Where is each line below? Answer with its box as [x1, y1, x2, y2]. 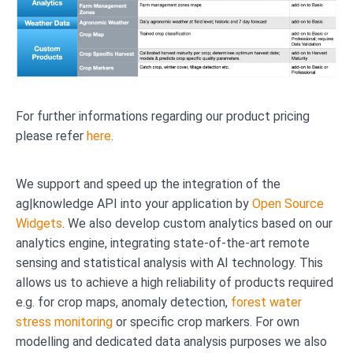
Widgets [16, 216, 62, 232]
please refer [16, 128, 87, 144]
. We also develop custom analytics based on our [62, 216, 333, 232]
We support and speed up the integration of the [16, 176, 281, 192]
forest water [231, 295, 302, 310]
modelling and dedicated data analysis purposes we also [16, 334, 327, 350]
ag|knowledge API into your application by [16, 196, 252, 212]
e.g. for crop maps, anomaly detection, [16, 295, 231, 310]
